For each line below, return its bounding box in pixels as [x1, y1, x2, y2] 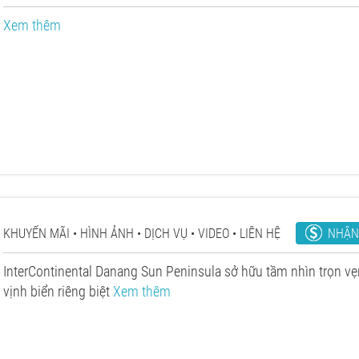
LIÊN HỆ [240, 226, 280, 241]
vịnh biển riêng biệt [3, 283, 113, 300]
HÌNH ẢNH [80, 226, 134, 241]
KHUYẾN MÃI [3, 226, 70, 241]
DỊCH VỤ [144, 226, 188, 241]
